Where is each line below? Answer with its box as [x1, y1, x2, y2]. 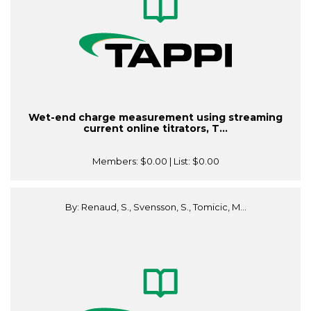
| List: [167, 155, 192, 167]
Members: [92, 155, 140, 167]
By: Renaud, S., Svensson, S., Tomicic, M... [65, 201, 246, 213]
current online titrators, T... [83, 122, 228, 135]
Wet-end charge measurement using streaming [28, 111, 283, 124]
